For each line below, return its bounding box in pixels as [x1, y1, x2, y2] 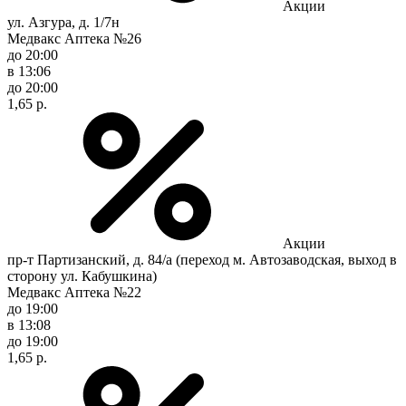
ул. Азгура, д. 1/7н [7, 14, 120, 30]
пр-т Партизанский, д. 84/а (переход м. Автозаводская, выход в [7, 251, 397, 267]
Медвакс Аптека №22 [7, 284, 141, 300]
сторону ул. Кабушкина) [7, 267, 157, 284]
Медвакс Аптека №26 [7, 30, 141, 46]
